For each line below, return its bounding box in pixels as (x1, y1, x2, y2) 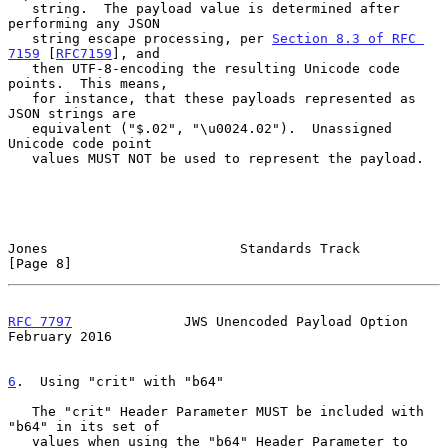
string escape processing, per (32, 30, 272, 46)
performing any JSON (8, 15, 160, 31)
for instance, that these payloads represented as (8, 90, 32, 106)
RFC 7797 (8, 313, 72, 329)
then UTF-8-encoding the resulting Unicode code (8, 60, 32, 76)
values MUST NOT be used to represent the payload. (8, 150, 32, 166)
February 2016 (8, 328, 112, 344)
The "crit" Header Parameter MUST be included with (8, 403, 32, 419)
